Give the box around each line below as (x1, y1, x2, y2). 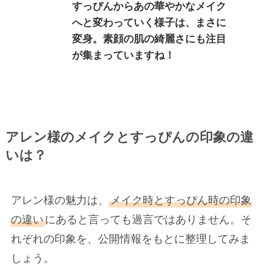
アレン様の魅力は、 (10, 194, 109, 206)
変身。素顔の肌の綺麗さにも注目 (71, 33, 226, 45)
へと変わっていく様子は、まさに (71, 16, 226, 28)
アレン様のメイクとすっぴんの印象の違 (5, 130, 253, 145)
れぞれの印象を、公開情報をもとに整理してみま (10, 233, 250, 245)
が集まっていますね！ (71, 49, 175, 61)
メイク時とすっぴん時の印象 (109, 194, 252, 206)
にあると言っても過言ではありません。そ (44, 214, 252, 226)
